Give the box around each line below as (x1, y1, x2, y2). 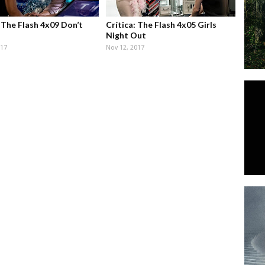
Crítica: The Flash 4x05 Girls (105, 20, 216, 30)
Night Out (105, 30, 146, 41)
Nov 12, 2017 (105, 44, 144, 52)
